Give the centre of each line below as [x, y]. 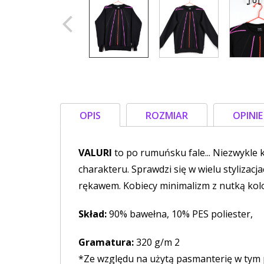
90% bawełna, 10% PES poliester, [180, 214]
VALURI [95, 152]
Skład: [93, 214]
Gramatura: [106, 242]
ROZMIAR [167, 115]
